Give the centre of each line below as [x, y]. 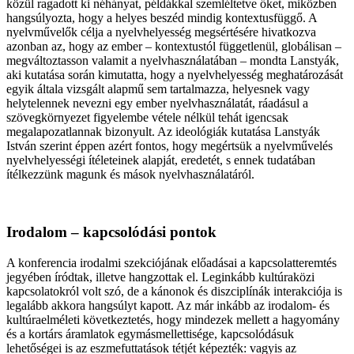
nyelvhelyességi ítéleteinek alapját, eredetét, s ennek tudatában [161, 160]
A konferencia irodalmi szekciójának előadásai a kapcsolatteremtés [171, 262]
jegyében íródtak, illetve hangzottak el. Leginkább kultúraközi [160, 277]
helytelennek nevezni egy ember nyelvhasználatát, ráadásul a [157, 104]
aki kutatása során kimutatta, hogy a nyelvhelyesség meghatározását [175, 75]
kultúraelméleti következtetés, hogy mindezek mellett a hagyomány [173, 319]
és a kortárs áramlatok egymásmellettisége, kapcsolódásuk [150, 333]
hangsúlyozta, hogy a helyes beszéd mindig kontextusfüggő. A [162, 18]
